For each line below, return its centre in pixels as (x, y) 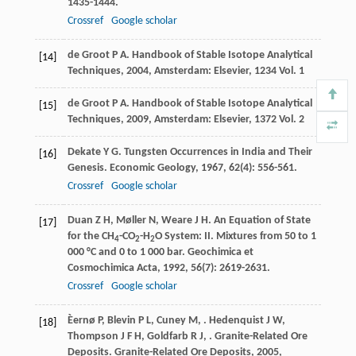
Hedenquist (236, 321)
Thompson (93, 337)
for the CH (91, 237)
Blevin (121, 321)
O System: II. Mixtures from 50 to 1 (235, 237)
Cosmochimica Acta (112, 269)
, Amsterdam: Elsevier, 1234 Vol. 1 (226, 72)
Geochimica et (220, 253)
